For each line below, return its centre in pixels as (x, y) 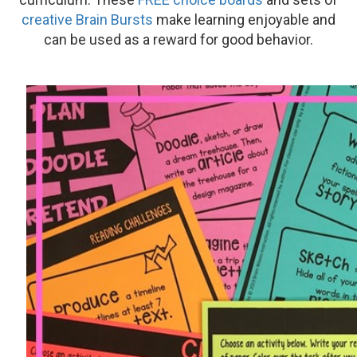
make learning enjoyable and (244, 19)
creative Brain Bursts (87, 19)
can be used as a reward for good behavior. (178, 39)
